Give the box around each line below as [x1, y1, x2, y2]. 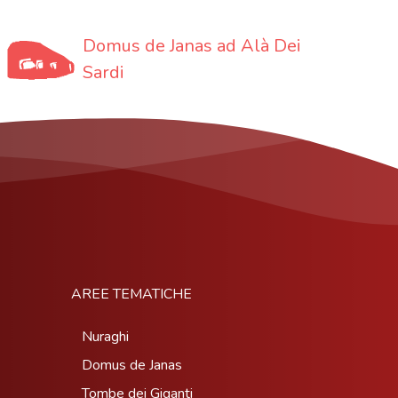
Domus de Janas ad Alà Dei [82, 33, 301, 58]
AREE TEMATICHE [71, 283, 192, 304]
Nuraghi [82, 326, 129, 346]
